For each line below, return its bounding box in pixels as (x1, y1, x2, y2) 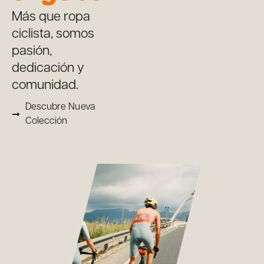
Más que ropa (12, 11, 90, 24)
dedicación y (12, 62, 84, 75)
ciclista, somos (12, 28, 94, 41)
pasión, (12, 45, 52, 58)
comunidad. (12, 79, 78, 93)
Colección (25, 117, 68, 126)
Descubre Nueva (25, 103, 95, 112)
